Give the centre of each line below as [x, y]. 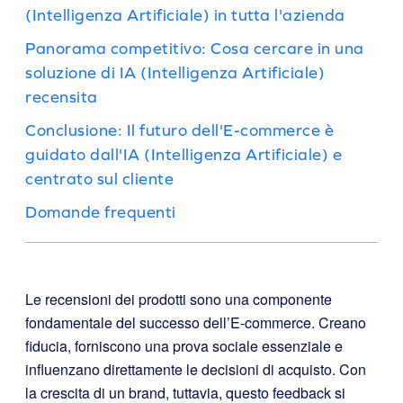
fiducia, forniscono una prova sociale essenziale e [184, 346]
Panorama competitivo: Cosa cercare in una [195, 48]
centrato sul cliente [99, 179]
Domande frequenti [101, 212]
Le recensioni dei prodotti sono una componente [179, 299]
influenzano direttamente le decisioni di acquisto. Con [196, 369]
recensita [62, 97]
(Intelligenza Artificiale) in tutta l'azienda [185, 15]
